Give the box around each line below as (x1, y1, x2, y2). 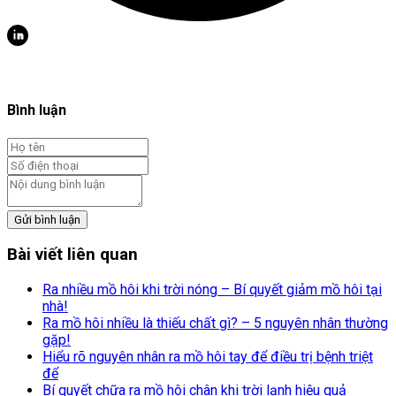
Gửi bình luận (14, 212, 80, 226)
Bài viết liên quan (7, 245, 138, 265)
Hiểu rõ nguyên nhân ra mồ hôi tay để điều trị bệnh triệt (42, 348, 373, 366)
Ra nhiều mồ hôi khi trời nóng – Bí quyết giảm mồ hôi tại (42, 281, 382, 299)
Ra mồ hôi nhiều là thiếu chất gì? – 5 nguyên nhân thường (42, 315, 388, 332)
